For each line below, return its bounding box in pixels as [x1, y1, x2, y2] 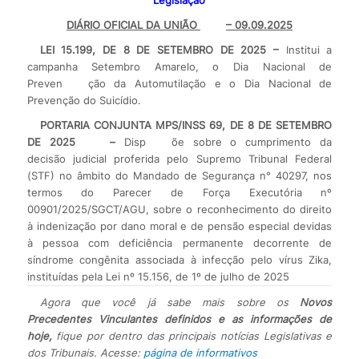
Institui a [279, 42, 333, 56]
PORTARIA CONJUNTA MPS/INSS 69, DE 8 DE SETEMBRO [39, 118, 333, 131]
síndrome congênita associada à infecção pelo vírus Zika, [26, 252, 333, 266]
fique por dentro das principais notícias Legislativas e [56, 329, 333, 342]
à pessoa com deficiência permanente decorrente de [26, 236, 333, 249]
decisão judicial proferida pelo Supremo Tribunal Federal [26, 151, 333, 165]
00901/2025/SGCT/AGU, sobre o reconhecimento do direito [26, 202, 333, 216]
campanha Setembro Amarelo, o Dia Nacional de [26, 59, 333, 73]
